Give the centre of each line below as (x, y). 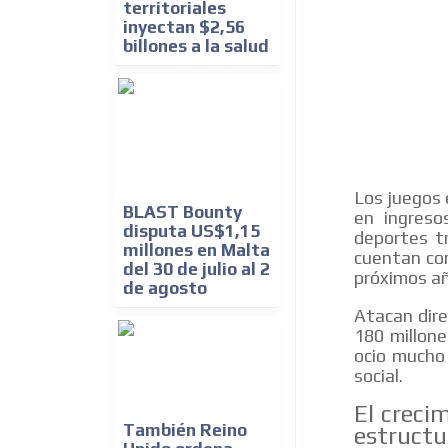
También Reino (185, 430)
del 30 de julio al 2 (196, 269)
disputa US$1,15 (191, 231)
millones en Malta (196, 250)
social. (378, 376)
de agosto (165, 288)
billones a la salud (196, 46)
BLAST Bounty (182, 212)
